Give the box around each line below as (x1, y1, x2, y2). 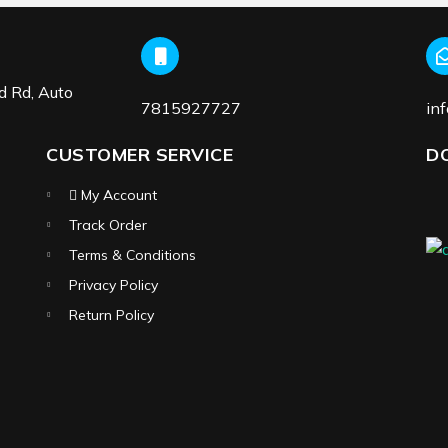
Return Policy (69, 305, 154, 324)
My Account (77, 185, 157, 204)
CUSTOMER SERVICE (46, 142, 233, 166)
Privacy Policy (69, 275, 158, 294)
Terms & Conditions (69, 245, 196, 264)
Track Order (69, 215, 147, 234)
